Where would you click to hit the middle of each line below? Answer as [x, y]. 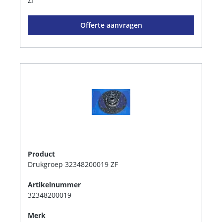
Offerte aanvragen [111, 25]
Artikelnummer [54, 184]
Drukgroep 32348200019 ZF [73, 164]
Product [41, 154]
